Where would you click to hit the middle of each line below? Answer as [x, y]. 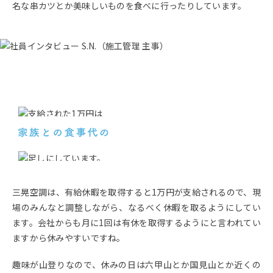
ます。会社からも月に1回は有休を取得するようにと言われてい [136, 222]
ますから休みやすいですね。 [69, 237]
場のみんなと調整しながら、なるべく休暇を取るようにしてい [136, 207]
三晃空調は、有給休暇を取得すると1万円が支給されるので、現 [136, 192]
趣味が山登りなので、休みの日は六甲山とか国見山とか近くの [136, 265]
